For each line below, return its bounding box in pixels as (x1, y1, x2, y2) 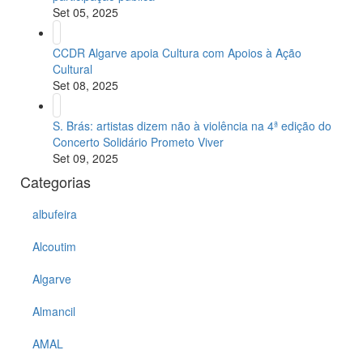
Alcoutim (32, 238, 76, 255)
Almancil (32, 303, 75, 320)
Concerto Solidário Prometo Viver (53, 134, 224, 151)
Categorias (20, 171, 91, 193)
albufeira (32, 206, 77, 223)
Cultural (53, 61, 92, 78)
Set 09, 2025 (53, 150, 118, 167)
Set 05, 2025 (53, 4, 118, 21)
